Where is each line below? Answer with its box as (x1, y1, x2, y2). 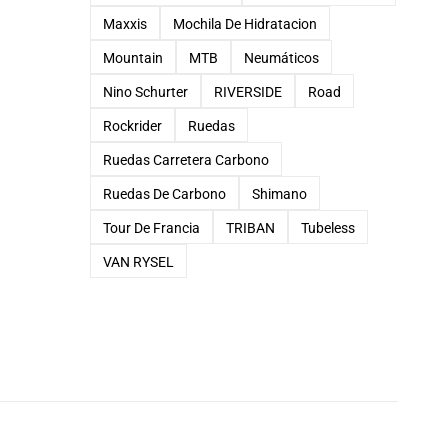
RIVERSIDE (213, 83, 282, 100)
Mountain (102, 49, 163, 66)
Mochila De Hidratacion (172, 15, 317, 32)
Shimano (251, 185, 307, 202)
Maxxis (102, 15, 147, 32)
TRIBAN (225, 219, 275, 236)
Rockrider (102, 117, 162, 134)
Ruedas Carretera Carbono (102, 151, 269, 168)
